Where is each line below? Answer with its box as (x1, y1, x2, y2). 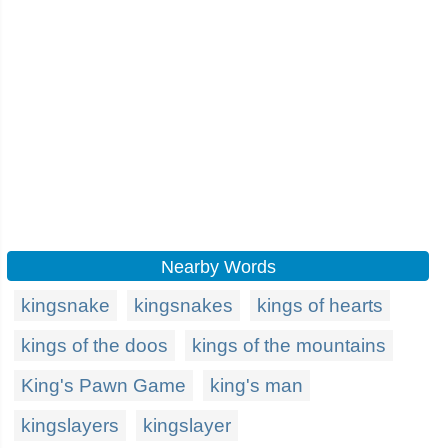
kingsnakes (134, 295, 233, 316)
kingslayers (21, 415, 119, 436)
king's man (210, 375, 303, 396)
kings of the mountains (192, 335, 386, 356)
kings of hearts (257, 295, 383, 316)
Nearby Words (160, 257, 276, 277)
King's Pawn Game (21, 375, 186, 396)
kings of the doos (21, 335, 168, 356)
